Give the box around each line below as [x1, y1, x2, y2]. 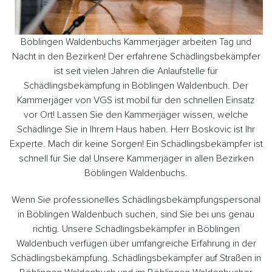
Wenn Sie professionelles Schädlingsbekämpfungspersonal [12, 194, 260, 205]
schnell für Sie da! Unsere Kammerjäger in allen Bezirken [18, 153, 254, 163]
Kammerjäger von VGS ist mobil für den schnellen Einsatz [17, 95, 255, 105]
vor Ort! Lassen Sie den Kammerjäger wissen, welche [24, 109, 248, 120]
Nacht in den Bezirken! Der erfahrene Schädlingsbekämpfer [12, 51, 260, 61]
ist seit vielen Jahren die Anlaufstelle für [54, 66, 218, 76]
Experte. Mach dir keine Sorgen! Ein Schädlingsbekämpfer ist [9, 138, 263, 149]
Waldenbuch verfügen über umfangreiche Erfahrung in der [16, 238, 256, 248]
